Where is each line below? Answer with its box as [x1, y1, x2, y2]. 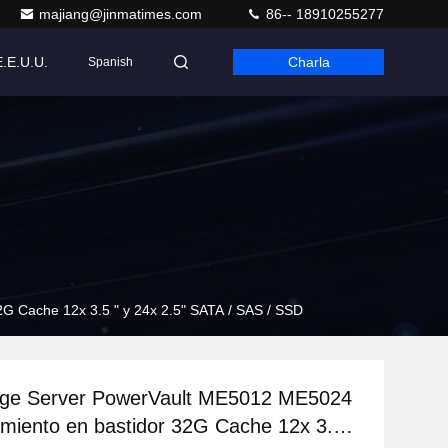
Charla [287, 54, 330, 70]
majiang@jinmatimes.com [39, 6, 206, 22]
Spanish [88, 55, 133, 69]
